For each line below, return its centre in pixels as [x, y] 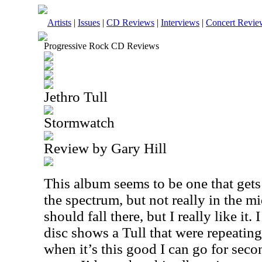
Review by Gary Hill [105, 148]
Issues [89, 23]
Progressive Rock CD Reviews [101, 46]
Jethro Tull [76, 97]
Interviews [180, 23]
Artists [59, 23]
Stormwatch [79, 123]
